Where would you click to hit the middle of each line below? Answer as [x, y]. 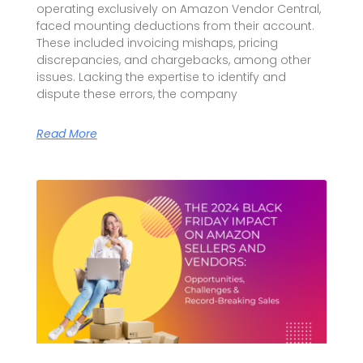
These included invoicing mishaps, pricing [157, 43]
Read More [66, 134]
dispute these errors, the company [137, 94]
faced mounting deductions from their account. [175, 26]
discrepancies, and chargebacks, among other [173, 60]
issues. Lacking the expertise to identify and [161, 77]
